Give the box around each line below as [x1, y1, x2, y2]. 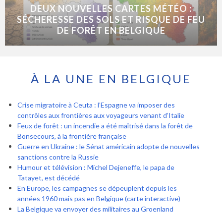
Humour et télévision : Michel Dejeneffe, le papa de [17, 163, 174, 171]
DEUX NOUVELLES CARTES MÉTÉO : [30, 2, 192, 14]
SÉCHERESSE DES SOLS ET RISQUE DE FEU [17, 13, 205, 25]
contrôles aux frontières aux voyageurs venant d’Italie [17, 111, 184, 119]
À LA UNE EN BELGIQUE [31, 71, 191, 86]
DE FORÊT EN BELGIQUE [56, 24, 166, 36]
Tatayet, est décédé [17, 173, 80, 182]
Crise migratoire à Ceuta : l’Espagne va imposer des [17, 100, 175, 109]
